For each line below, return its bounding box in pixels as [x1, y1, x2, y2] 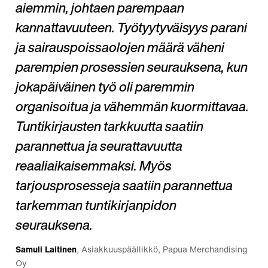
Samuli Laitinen [16, 246, 77, 255]
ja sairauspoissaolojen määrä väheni [16, 42, 224, 56]
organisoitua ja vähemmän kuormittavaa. [16, 101, 249, 115]
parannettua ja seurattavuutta [16, 141, 182, 155]
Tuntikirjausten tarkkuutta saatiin [16, 121, 203, 135]
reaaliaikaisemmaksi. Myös [16, 160, 172, 175]
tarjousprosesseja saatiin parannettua [16, 180, 233, 194]
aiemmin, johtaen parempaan [16, 2, 184, 17]
